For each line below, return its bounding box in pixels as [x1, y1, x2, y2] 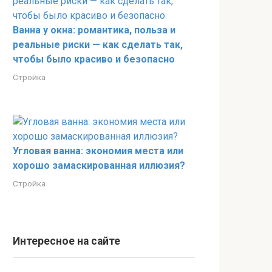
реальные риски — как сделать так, [13, 39, 183, 50]
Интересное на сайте [13, 235, 120, 247]
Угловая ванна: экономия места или [13, 145, 183, 157]
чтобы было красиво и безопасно [13, 53, 175, 65]
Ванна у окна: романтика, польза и [13, 24, 175, 36]
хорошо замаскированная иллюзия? [13, 160, 185, 171]
